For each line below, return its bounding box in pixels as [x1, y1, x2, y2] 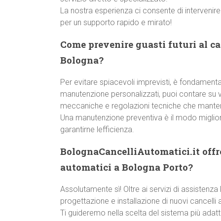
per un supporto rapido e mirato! [60, 18, 172, 27]
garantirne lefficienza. [60, 125, 134, 134]
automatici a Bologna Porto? [60, 161, 193, 173]
